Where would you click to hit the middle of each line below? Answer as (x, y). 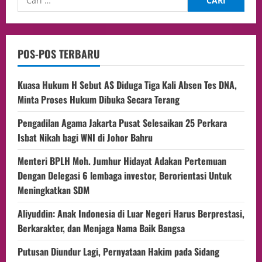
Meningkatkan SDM (56, 190)
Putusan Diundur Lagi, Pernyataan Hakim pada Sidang (118, 251)
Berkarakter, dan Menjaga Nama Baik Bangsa (101, 228)
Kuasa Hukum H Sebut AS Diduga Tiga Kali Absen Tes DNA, (127, 85)
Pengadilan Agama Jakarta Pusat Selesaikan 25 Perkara (122, 123)
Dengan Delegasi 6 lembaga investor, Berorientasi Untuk (125, 175)
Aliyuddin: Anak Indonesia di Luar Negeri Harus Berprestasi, (131, 213)
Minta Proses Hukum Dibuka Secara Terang (99, 99)
